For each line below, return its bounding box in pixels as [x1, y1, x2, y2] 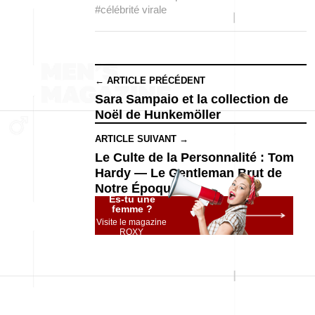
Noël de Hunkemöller [95, 108, 221, 122]
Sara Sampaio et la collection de [95, 92, 288, 106]
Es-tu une [108, 193, 155, 205]
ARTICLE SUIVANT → [95, 134, 188, 144]
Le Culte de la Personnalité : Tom [95, 150, 294, 165]
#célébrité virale [95, 4, 167, 15]
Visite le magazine [96, 217, 167, 227]
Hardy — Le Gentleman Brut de [95, 166, 282, 180]
